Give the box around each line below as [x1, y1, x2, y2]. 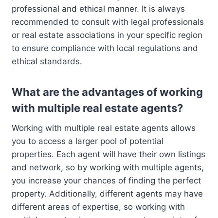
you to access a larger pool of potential [12, 136, 163, 146]
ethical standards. [12, 56, 82, 66]
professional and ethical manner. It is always [12, 3, 185, 14]
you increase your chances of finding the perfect [12, 175, 201, 185]
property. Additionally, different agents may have [12, 188, 203, 199]
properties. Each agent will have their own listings [12, 149, 205, 159]
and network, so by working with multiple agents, [12, 162, 204, 172]
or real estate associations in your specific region [12, 30, 202, 40]
